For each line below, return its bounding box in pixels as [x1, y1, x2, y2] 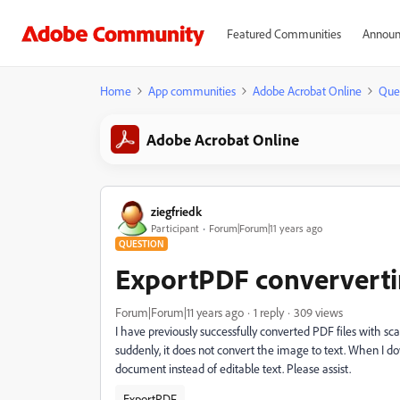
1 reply [254, 304, 284, 320]
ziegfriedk [151, 203, 202, 219]
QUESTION [119, 237, 164, 250]
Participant [151, 221, 199, 235]
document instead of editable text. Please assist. [115, 361, 351, 376]
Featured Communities [226, 26, 341, 41]
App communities [148, 83, 236, 98]
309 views [294, 304, 343, 320]
